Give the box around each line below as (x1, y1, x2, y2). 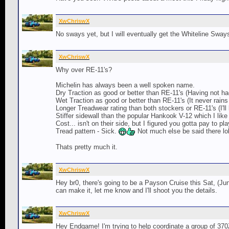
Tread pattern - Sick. (56, 127, 119, 135)
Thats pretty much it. (56, 143, 118, 151)
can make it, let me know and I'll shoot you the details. (56, 186, 217, 194)
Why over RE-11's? (56, 65, 112, 74)
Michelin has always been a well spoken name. (56, 81, 195, 89)
